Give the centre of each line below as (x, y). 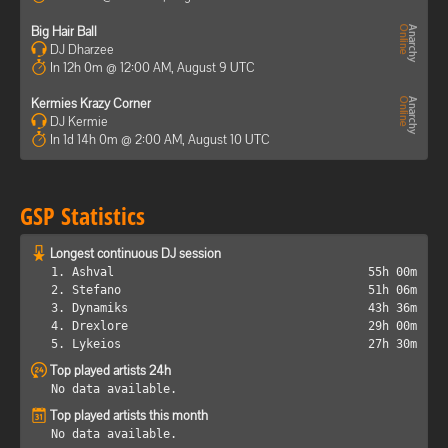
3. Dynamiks (89, 307)
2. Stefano (86, 289)
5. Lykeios (86, 343)
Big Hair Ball (64, 31)
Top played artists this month (129, 415)
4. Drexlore (89, 325)
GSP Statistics (82, 215)
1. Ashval (82, 271)
